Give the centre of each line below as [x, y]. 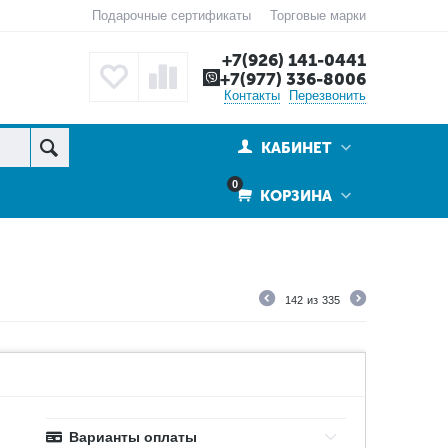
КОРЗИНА [294, 196]
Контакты [252, 95]
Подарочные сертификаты [171, 15]
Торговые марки [317, 15]
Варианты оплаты [133, 437]
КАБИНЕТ [296, 148]
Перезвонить [327, 95]
